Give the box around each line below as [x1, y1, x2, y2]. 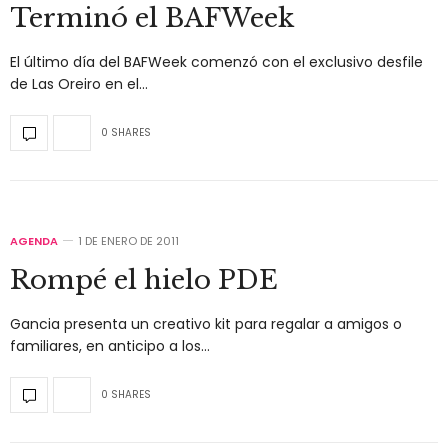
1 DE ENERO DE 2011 [78, 232, 179, 249]
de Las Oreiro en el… [10, 73, 148, 94]
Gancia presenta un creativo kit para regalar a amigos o [10, 313, 402, 334]
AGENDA [10, 232, 58, 249]
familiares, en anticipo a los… [10, 335, 210, 356]
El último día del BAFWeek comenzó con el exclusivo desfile [10, 51, 423, 72]
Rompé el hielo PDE [10, 263, 278, 296]
